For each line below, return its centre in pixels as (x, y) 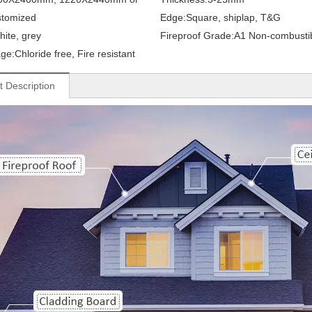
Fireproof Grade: (197, 35)
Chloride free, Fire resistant (75, 53)
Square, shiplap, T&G (233, 17)
